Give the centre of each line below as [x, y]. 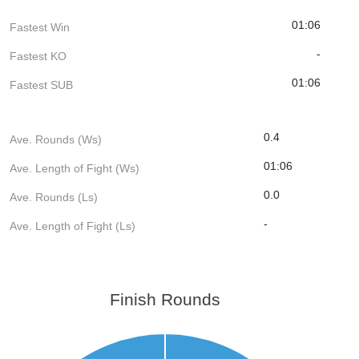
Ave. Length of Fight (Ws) [75, 168]
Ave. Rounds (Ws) [56, 139]
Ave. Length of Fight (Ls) [73, 226]
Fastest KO [38, 56]
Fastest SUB [41, 85]
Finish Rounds [165, 299]
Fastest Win [40, 27]
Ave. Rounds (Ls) [54, 197]
